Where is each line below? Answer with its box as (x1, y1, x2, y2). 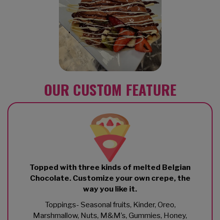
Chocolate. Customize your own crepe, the (29, 173, 191, 183)
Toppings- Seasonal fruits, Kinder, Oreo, (44, 199, 176, 209)
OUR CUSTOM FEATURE (44, 78, 176, 100)
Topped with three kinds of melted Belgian (29, 162, 191, 172)
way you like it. (83, 184, 137, 193)
